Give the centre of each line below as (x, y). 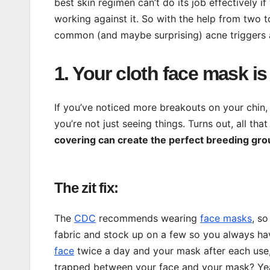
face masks (226, 218)
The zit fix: (86, 188)
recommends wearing (148, 218)
